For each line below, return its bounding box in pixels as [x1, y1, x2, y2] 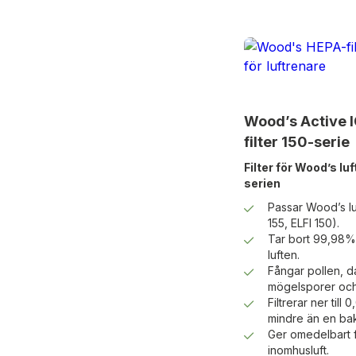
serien [243, 176, 281, 191]
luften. [267, 248, 300, 262]
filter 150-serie [243, 133, 350, 151]
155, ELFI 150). [267, 216, 339, 230]
